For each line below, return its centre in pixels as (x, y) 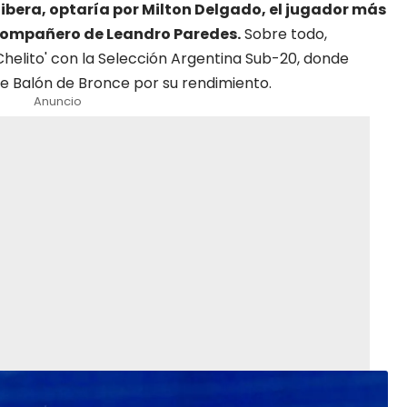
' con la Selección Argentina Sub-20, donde (197, 59)
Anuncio (58, 102)
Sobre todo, (284, 35)
